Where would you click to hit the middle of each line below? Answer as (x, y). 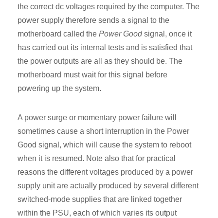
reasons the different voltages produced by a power (105, 172)
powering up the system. (59, 89)
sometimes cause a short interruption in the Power (103, 131)
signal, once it (167, 34)
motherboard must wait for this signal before (92, 75)
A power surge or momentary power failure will (97, 118)
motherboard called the (58, 34)
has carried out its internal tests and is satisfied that (105, 48)
